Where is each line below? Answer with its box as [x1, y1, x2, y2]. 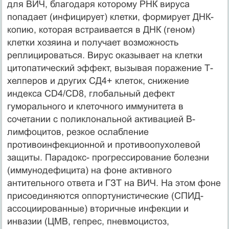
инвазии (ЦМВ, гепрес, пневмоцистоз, [7, 216, 169, 226]
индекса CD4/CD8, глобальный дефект [7, 88, 175, 99]
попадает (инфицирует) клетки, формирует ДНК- [7, 11, 214, 22]
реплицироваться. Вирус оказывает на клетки [7, 50, 202, 60]
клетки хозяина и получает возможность [7, 37, 178, 48]
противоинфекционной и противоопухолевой [7, 139, 200, 150]
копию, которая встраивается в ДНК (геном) [7, 24, 195, 35]
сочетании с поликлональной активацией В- [7, 113, 195, 124]
